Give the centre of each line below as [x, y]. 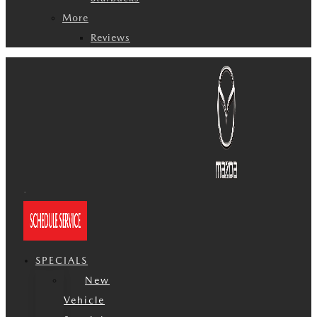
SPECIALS [62, 260]
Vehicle [85, 300]
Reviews [110, 38]
